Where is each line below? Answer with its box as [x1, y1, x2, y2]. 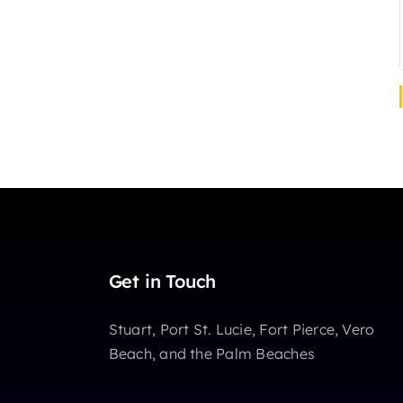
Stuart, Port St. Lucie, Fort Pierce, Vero [108, 320, 375, 339]
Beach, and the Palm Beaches [108, 345, 316, 363]
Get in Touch [108, 270, 217, 293]
